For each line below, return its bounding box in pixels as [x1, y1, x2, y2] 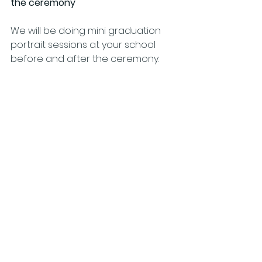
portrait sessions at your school [11, 38, 158, 51]
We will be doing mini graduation [11, 24, 163, 37]
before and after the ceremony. [11, 52, 159, 65]
